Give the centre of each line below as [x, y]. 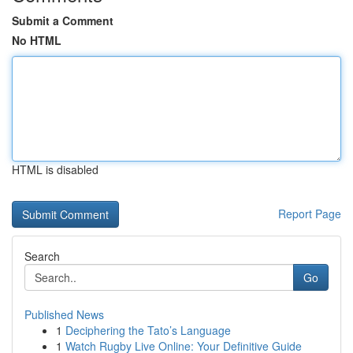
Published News [64, 314]
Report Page [310, 214]
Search [42, 256]
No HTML [37, 40]
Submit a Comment [63, 20]
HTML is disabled [55, 169]
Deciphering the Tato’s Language [148, 330]
